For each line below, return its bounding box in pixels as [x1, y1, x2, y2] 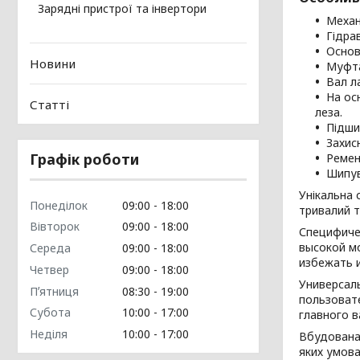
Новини [30, 55, 76, 72]
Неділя [30, 326, 67, 342]
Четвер [30, 261, 69, 277]
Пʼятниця [30, 283, 79, 299]
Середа [30, 240, 71, 256]
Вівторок [30, 219, 80, 235]
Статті [30, 96, 69, 112]
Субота [30, 305, 71, 321]
